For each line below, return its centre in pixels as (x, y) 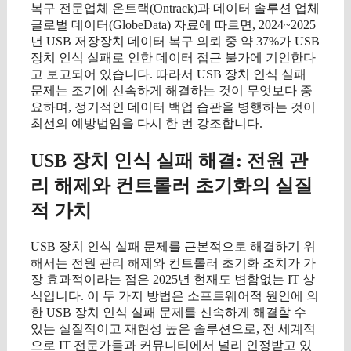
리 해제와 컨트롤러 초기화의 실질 (172, 185)
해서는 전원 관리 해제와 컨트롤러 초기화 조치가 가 (173, 262)
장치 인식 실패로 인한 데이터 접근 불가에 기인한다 (173, 58)
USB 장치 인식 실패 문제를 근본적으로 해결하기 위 (173, 246)
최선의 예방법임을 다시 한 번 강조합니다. (147, 123)
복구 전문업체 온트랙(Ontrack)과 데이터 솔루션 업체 (175, 8)
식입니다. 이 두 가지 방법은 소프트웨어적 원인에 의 (175, 295)
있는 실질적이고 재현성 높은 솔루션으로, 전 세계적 (173, 328)
